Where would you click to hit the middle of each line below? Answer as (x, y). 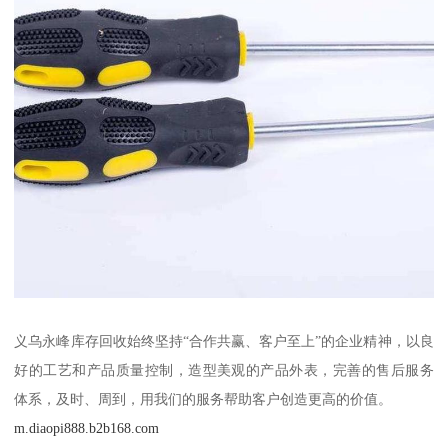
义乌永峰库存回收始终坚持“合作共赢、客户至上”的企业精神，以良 (224, 340)
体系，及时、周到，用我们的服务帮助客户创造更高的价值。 (203, 398)
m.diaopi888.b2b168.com (87, 427)
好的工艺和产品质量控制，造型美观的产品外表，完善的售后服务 (224, 369)
